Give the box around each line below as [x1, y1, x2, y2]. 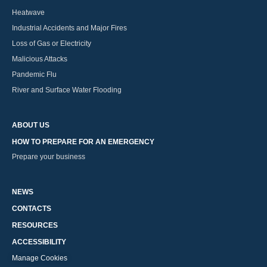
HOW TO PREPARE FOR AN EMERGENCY [12, 138, 154, 147]
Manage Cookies [12, 254, 67, 263]
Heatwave [12, 8, 45, 17]
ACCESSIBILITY [12, 238, 66, 247]
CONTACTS [12, 204, 51, 213]
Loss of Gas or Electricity [12, 39, 91, 48]
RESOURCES [12, 221, 58, 230]
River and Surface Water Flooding [12, 86, 122, 95]
